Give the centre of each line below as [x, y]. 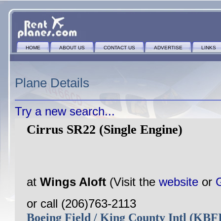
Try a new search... [65, 111]
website [179, 182]
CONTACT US [119, 48]
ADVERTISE [168, 48]
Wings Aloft [75, 182]
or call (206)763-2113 [81, 203]
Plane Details [52, 83]
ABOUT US [72, 48]
